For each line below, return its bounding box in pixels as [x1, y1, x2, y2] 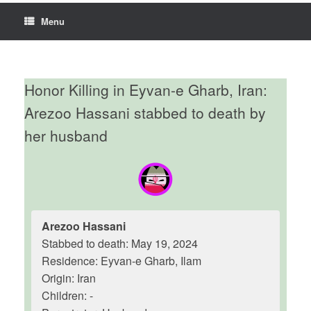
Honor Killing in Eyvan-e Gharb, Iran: [24, 79, 267, 100]
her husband [24, 125, 108, 146]
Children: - [42, 287, 93, 303]
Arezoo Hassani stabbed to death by [24, 102, 266, 123]
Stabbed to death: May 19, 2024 [42, 235, 198, 251]
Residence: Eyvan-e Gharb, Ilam [42, 253, 201, 269]
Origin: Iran [42, 270, 96, 286]
